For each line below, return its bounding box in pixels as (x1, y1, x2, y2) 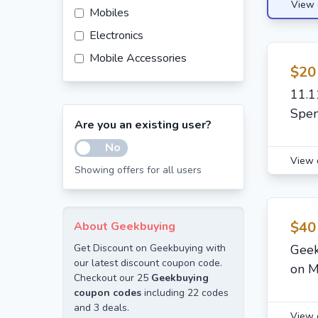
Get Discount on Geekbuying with (74, 241, 226, 255)
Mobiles (89, 5, 129, 21)
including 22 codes (141, 286, 229, 300)
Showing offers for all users (75, 163, 202, 177)
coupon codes (74, 286, 141, 300)
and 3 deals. (74, 301, 129, 314)
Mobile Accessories (89, 50, 187, 66)
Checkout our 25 (74, 271, 151, 285)
